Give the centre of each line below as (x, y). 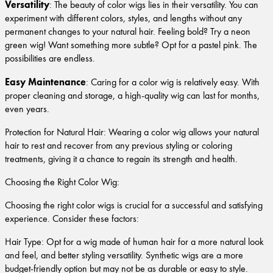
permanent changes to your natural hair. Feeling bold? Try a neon (128, 31)
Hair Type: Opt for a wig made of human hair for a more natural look (134, 241)
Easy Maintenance (45, 81)
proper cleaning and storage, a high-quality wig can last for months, (132, 95)
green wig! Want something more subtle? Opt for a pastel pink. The (131, 44)
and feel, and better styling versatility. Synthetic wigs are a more (124, 254)
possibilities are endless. (50, 58)
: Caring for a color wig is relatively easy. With (173, 81)
